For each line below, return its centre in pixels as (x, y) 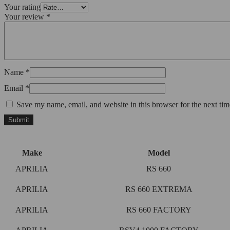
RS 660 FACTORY (159, 210)
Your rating (22, 7)
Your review (25, 17)
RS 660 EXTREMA (159, 189)
